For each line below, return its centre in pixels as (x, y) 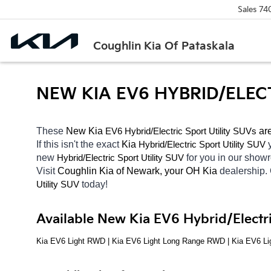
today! (96, 184)
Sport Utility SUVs (221, 131)
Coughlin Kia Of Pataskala (164, 46)
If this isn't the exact (79, 144)
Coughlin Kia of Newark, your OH (129, 171)
